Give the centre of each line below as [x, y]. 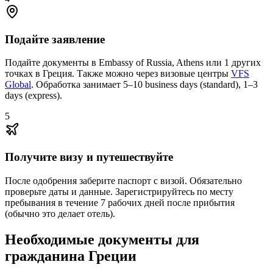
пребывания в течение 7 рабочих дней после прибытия [120, 202]
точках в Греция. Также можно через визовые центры [118, 74]
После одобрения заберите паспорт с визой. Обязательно [123, 180]
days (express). [34, 96]
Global [18, 85]
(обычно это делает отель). [60, 213]
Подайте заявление [55, 39]
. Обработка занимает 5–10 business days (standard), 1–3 [144, 85]
